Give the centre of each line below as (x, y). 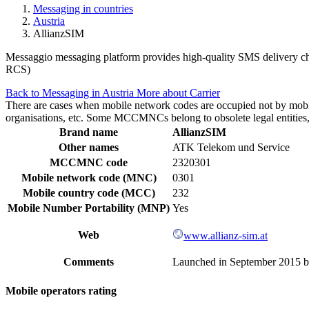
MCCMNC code (89, 162)
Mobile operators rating (61, 291)
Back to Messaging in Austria (71, 92)
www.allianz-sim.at (226, 235)
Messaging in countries (83, 8)
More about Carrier (178, 92)
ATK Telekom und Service (231, 147)
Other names (89, 147)
